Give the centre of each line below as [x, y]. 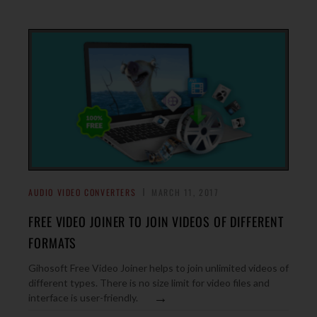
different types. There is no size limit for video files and [149, 283]
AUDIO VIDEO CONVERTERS [82, 192]
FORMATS [53, 243]
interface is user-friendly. [83, 298]
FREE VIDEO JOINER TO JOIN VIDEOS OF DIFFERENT [156, 221]
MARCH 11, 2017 [185, 192]
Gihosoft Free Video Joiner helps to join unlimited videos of [158, 268]
